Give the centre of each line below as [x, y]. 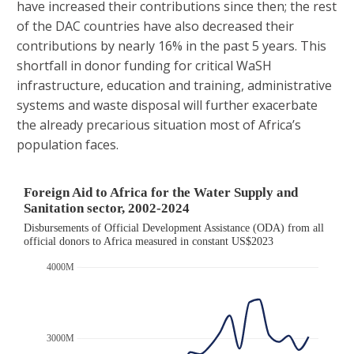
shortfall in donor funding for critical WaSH [144, 66]
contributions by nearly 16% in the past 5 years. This [171, 46]
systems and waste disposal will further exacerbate [167, 105]
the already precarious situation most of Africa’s [159, 125]
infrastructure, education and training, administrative [174, 86]
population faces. [68, 145]
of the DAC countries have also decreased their [155, 26]
